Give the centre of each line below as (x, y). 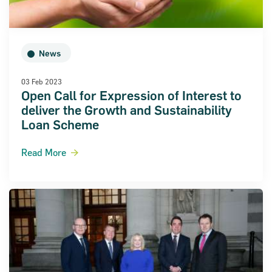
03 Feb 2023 (42, 82)
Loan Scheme (60, 125)
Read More (44, 153)
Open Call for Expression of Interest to (131, 96)
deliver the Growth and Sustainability (127, 110)
